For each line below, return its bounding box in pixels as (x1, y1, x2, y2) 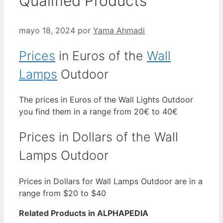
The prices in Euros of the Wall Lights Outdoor (19, 95, 193, 105)
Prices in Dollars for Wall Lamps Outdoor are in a (19, 176, 203, 186)
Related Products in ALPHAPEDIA (19, 208, 148, 218)
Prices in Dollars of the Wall (19, 129, 178, 145)
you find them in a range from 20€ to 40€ (19, 107, 178, 117)
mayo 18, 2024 (19, 25, 75, 35)
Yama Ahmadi (93, 25, 145, 35)
